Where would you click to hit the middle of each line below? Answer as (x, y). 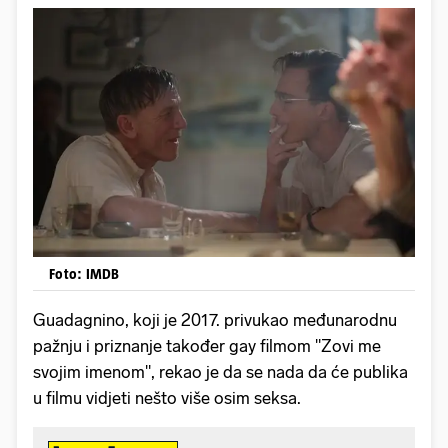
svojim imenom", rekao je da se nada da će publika (220, 372)
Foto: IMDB (84, 274)
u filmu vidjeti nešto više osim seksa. (167, 398)
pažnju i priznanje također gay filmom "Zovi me (207, 346)
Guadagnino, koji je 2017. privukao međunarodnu (215, 320)
